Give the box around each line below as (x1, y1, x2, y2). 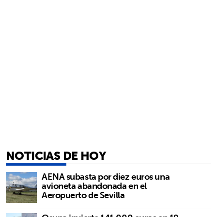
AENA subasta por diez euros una (42, 169, 170, 185)
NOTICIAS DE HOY (6, 145, 106, 166)
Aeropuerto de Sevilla (42, 187, 125, 203)
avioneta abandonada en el (42, 178, 147, 194)
